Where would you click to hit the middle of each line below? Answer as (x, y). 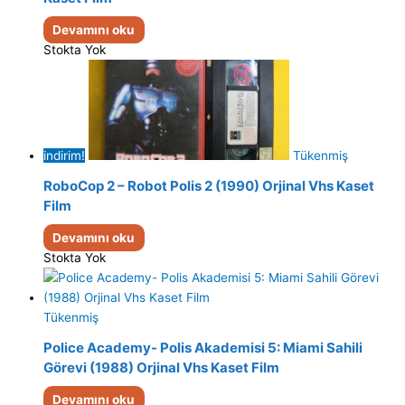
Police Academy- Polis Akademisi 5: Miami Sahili (203, 348)
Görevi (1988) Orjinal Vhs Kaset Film (161, 368)
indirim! (64, 155)
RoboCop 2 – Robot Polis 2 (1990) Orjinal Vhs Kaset (209, 186)
